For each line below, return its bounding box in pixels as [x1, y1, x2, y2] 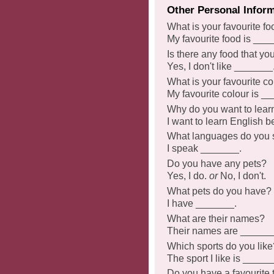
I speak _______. [167, 143, 242, 154]
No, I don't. [218, 171, 266, 182]
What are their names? [167, 213, 265, 224]
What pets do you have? [167, 185, 272, 196]
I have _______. [167, 198, 237, 209]
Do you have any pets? [167, 158, 267, 169]
